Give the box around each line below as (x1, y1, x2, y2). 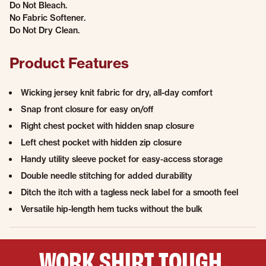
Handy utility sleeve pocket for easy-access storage (21, 154, 223, 164)
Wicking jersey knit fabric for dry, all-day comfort (21, 87, 213, 98)
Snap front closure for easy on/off (21, 104, 154, 115)
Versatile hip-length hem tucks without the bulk (21, 204, 202, 214)
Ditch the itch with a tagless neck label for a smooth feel (21, 187, 238, 198)
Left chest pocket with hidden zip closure (21, 137, 182, 148)
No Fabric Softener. (9, 12, 85, 23)
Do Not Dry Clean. (9, 25, 80, 36)
